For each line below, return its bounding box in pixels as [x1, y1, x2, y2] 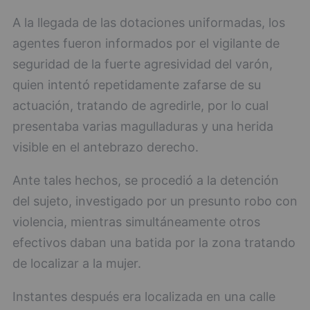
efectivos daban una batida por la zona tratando [12, 235, 295, 250]
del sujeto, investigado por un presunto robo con [12, 194, 298, 209]
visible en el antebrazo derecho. [12, 140, 199, 155]
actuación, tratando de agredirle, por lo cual [12, 98, 268, 113]
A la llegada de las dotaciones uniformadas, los [12, 15, 285, 30]
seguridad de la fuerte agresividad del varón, [12, 57, 273, 72]
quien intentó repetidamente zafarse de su [12, 77, 261, 93]
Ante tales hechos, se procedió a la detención [12, 173, 279, 188]
